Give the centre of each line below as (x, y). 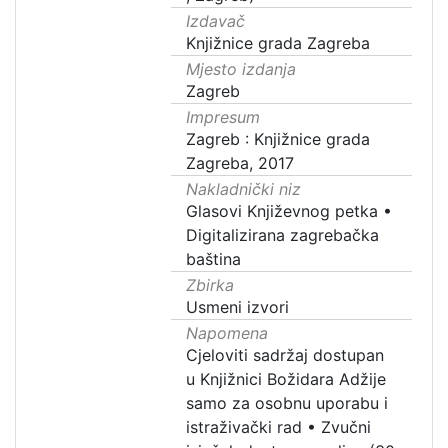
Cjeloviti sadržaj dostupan (285, 355)
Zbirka (210, 285)
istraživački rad (244, 427)
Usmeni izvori (238, 307)
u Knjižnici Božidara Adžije (286, 379)
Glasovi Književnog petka (282, 211)
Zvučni (346, 427)
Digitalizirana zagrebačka (283, 235)
